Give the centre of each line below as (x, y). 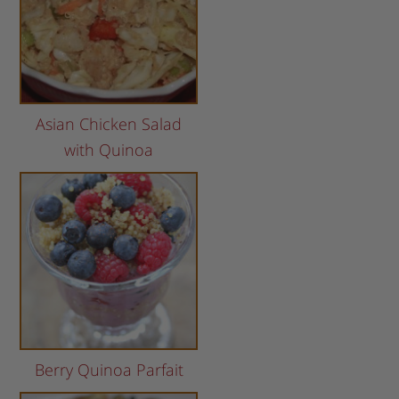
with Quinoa (109, 150)
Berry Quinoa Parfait (109, 370)
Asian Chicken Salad (109, 124)
